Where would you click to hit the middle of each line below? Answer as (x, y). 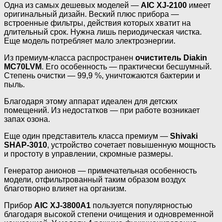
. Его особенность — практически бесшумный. (127, 67)
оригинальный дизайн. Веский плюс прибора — (91, 14)
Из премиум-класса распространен (70, 58)
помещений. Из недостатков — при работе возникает (102, 111)
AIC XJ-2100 (164, 5)
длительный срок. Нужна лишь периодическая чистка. (103, 32)
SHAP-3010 (26, 145)
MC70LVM (23, 67)
